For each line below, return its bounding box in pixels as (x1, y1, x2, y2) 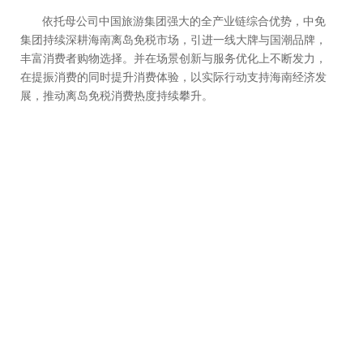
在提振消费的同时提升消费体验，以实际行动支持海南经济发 (20, 68, 327, 85)
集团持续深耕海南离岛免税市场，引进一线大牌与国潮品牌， (20, 31, 327, 48)
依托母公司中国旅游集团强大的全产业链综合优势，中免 (42, 12, 327, 29)
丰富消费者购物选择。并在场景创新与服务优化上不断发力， (20, 49, 327, 66)
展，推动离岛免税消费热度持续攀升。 (20, 87, 213, 104)
